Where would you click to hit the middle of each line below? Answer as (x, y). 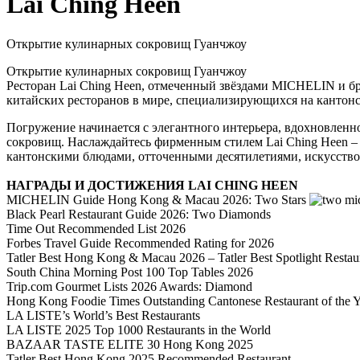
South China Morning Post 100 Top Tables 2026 (130, 272)
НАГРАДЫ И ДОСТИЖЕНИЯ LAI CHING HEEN (152, 185)
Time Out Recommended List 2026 (96, 228)
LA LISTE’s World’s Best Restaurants (103, 315)
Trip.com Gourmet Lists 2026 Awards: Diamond (129, 286)
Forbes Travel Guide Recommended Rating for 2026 (140, 243)
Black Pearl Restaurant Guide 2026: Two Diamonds (139, 214)
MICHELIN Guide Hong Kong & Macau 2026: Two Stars (158, 199)
